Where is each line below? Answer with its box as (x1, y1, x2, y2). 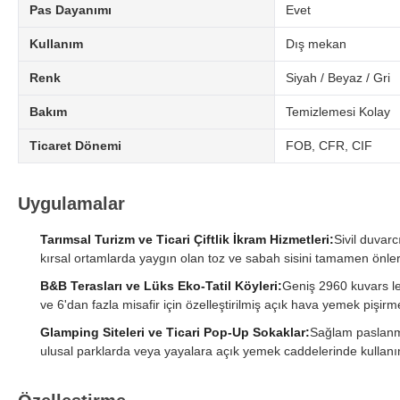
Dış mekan (286, 37, 346, 52)
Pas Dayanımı (29, 3, 112, 18)
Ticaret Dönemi (29, 138, 121, 154)
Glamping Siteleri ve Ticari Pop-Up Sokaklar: (40, 325, 310, 340)
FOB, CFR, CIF (286, 138, 372, 154)
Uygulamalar (18, 194, 125, 214)
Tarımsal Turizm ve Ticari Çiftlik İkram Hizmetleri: (40, 232, 334, 247)
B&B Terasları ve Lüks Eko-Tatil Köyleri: (40, 279, 282, 294)
